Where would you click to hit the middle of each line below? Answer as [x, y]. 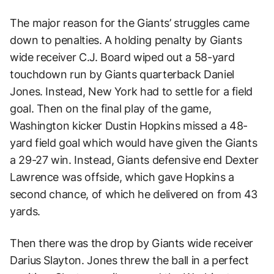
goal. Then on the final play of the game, [111, 109]
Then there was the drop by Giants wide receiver [132, 243]
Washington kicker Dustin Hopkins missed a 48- [129, 126]
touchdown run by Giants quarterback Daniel [122, 75]
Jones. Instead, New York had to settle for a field [131, 92]
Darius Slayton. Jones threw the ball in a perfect [129, 261]
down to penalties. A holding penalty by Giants [126, 40]
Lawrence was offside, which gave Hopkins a [122, 177]
